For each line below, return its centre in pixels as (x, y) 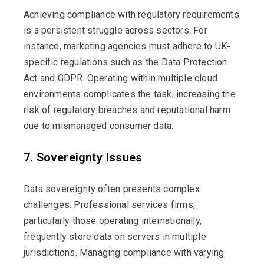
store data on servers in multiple (136, 236)
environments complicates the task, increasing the (130, 94)
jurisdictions (49, 252)
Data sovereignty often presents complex (112, 189)
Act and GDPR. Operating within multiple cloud (121, 78)
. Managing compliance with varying (150, 252)
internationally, (170, 220)
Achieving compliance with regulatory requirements (131, 14)
